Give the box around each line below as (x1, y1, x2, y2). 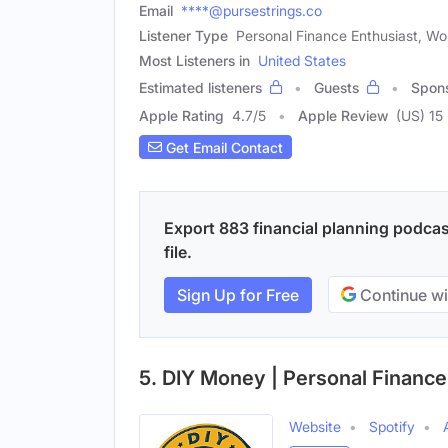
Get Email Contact (162, 138, 283, 156)
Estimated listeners (139, 79, 262, 97)
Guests (314, 79, 359, 97)
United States (258, 52, 346, 70)
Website (289, 418, 341, 436)
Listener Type (139, 27, 228, 45)
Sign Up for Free (177, 284, 299, 305)
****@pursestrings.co (181, 2, 322, 20)
